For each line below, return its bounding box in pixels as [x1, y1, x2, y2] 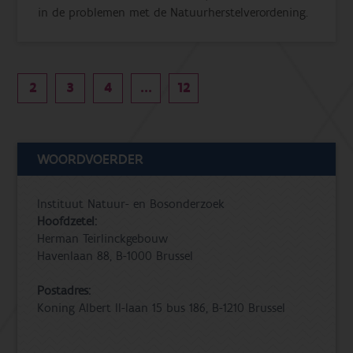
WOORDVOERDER [37, 150, 144, 169]
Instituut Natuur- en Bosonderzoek [37, 195, 225, 212]
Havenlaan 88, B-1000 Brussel [37, 247, 194, 264]
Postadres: [37, 282, 91, 299]
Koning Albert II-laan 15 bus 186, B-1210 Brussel [37, 299, 286, 316]
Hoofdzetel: [37, 213, 98, 229]
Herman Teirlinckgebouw [37, 230, 169, 247]
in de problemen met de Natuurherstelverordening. [38, 4, 309, 20]
